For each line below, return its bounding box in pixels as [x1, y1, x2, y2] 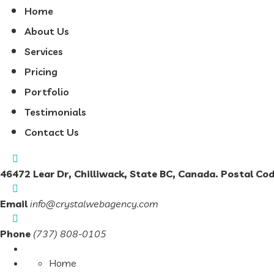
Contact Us [24, 126, 79, 138]
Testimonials [24, 106, 86, 118]
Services [24, 45, 63, 57]
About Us [24, 25, 69, 37]
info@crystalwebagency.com [30, 198, 158, 210]
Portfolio [24, 86, 69, 98]
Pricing [24, 65, 57, 78]
